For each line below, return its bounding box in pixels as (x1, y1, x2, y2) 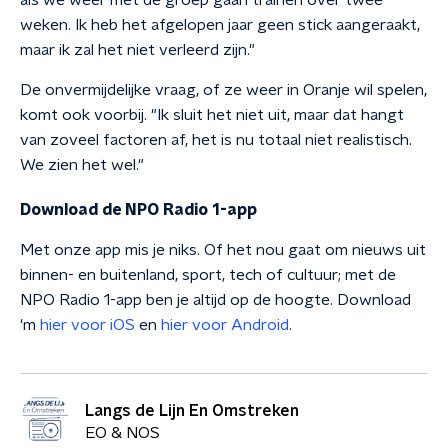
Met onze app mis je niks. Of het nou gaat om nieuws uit (20, 242, 426, 258)
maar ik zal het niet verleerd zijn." (20, 42, 255, 58)
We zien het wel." (20, 157, 144, 173)
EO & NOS (85, 424, 160, 441)
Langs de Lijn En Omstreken (85, 402, 299, 419)
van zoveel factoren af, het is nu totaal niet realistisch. (20, 132, 412, 148)
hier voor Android (161, 317, 289, 333)
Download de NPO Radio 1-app (20, 202, 257, 218)
